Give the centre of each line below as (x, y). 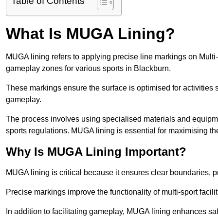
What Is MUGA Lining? (91, 34)
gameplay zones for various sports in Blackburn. (89, 69)
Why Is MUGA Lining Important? (96, 152)
